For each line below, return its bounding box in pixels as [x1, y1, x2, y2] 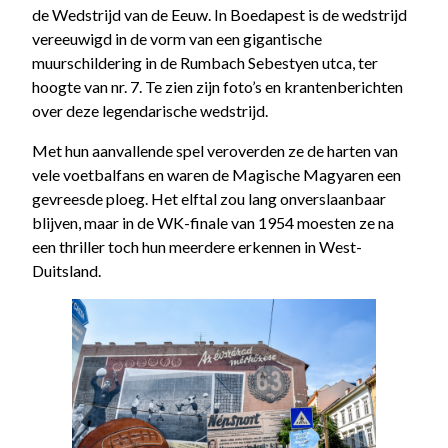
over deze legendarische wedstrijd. [32, 100, 268, 120]
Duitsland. [32, 260, 101, 280]
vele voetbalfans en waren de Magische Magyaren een [32, 164, 401, 184]
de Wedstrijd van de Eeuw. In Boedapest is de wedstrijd [32, 4, 407, 24]
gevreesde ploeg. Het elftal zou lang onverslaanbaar [32, 188, 386, 208]
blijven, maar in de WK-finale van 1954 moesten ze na [32, 212, 394, 232]
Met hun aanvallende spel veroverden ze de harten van [32, 140, 398, 160]
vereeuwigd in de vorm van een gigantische [32, 28, 322, 48]
